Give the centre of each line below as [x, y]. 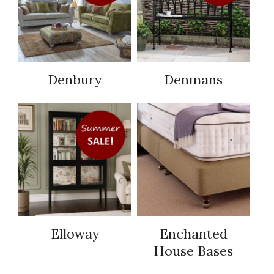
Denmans [193, 80]
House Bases [193, 251]
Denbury [75, 80]
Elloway [75, 234]
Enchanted [193, 234]
